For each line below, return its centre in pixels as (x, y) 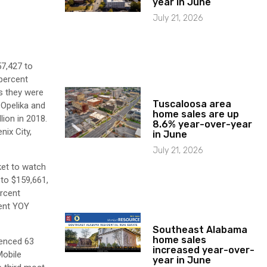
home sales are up (196, 114)
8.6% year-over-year (203, 124)
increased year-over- (204, 250)
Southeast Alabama (200, 229)
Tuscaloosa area (192, 104)
